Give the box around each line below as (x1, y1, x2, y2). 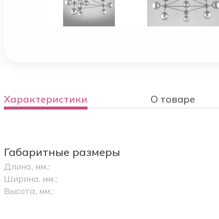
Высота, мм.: (3, 186, 54, 197)
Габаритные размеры (3, 145, 120, 159)
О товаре (151, 93, 196, 106)
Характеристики (3, 93, 88, 106)
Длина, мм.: (3, 161, 50, 172)
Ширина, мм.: (3, 174, 57, 184)
